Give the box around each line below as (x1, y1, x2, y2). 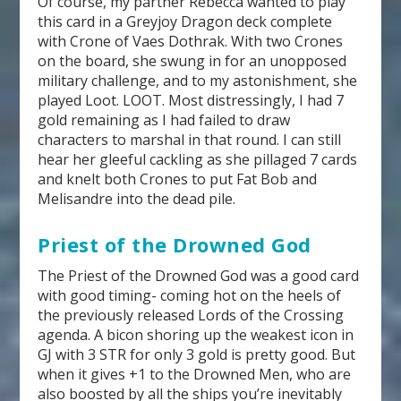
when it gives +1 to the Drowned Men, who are (38, 363, 352, 384)
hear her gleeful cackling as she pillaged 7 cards (38, 149, 358, 170)
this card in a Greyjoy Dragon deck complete (38, 12, 333, 32)
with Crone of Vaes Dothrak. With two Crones (38, 31, 344, 52)
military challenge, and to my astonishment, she (38, 71, 358, 91)
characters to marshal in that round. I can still (38, 130, 342, 150)
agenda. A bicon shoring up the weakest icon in (38, 324, 354, 345)
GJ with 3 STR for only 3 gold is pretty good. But (38, 344, 356, 364)
